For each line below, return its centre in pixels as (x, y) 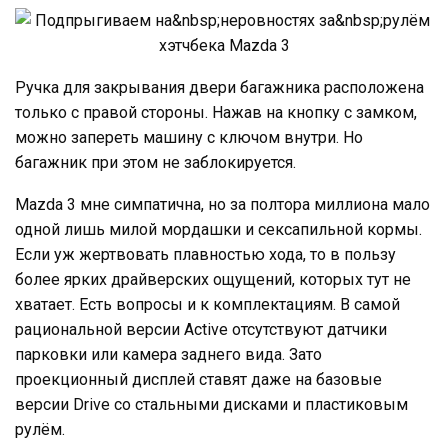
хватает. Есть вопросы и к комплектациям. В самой (207, 304)
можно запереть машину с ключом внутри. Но (189, 137)
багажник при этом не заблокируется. (155, 162)
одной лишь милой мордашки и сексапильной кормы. (218, 229)
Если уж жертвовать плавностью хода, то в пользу (205, 254)
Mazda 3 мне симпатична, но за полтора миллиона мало (222, 204)
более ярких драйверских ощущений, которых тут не (213, 279)
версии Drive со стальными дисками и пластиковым (211, 404)
